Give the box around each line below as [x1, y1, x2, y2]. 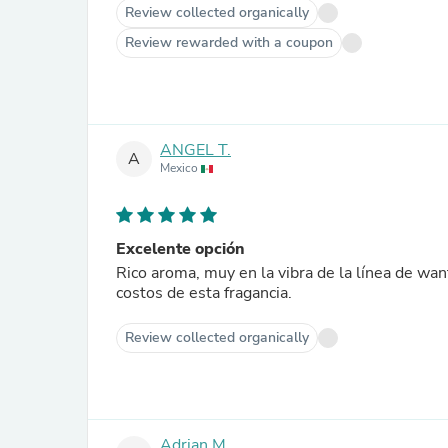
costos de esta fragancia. [116, 282, 292, 304]
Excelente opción [116, 238, 245, 260]
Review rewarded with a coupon [125, 33, 333, 52]
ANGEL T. [160, 139, 231, 162]
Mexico [160, 160, 201, 177]
